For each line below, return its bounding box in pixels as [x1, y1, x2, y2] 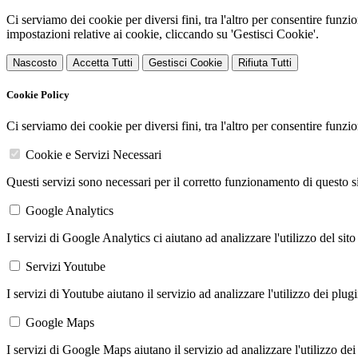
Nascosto [13, 57, 57, 69]
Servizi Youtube [26, 260, 105, 274]
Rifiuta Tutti [238, 57, 292, 69]
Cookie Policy [6, 89, 70, 101]
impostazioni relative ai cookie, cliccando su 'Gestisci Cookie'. [6, 27, 319, 41]
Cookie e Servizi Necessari [26, 148, 161, 162]
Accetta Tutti [73, 57, 133, 69]
